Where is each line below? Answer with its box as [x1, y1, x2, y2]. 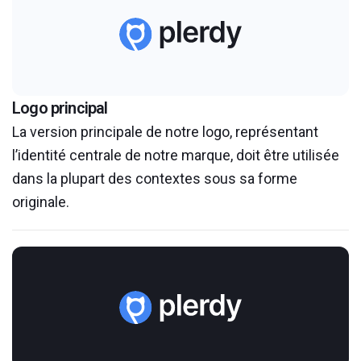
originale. [12, 193, 69, 210]
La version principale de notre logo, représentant [12, 123, 318, 140]
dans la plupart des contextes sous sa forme [12, 170, 297, 187]
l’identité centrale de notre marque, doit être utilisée [12, 147, 339, 164]
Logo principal [12, 98, 108, 118]
